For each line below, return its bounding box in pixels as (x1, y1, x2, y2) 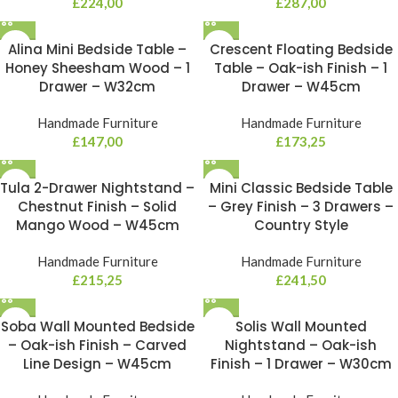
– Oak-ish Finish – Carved (8, 336, 187, 354)
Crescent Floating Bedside (209, 40, 393, 59)
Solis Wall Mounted (235, 317, 367, 336)
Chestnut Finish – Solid (18, 197, 177, 216)
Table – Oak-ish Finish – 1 (214, 59, 387, 77)
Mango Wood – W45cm (15, 216, 179, 235)
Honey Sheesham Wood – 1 (4, 59, 190, 77)
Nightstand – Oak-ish (225, 336, 377, 354)
